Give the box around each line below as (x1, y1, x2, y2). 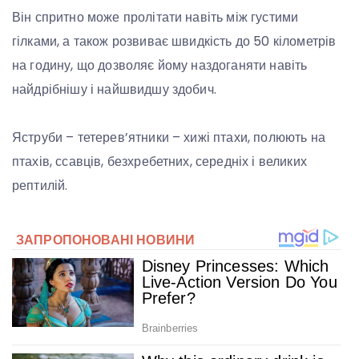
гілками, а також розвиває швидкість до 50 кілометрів (12, 32, 337, 51)
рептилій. (12, 176, 68, 196)
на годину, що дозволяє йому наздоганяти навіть (12, 56, 308, 75)
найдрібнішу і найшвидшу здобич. (12, 80, 216, 99)
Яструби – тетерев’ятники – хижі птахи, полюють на (12, 128, 325, 147)
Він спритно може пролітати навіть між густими (12, 8, 299, 27)
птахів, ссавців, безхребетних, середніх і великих (12, 152, 307, 171)
